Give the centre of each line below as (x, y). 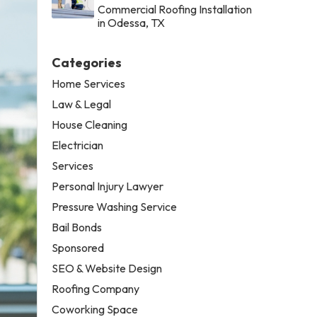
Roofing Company (96, 288)
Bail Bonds (77, 227)
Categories (87, 62)
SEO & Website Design (107, 268)
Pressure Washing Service (115, 206)
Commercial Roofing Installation (175, 9)
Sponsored (78, 247)
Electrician (78, 145)
